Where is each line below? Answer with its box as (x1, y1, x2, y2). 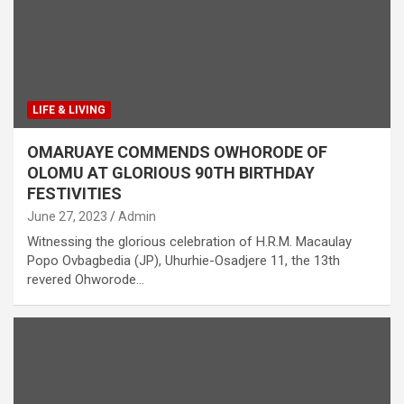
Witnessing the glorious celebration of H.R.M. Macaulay (27, 234, 352, 251)
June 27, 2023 (27, 209, 107, 225)
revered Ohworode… (27, 271, 144, 289)
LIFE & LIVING (32, 104, 106, 117)
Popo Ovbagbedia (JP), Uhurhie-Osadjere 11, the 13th (27, 252, 340, 270)
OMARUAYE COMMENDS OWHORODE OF (27, 142, 327, 162)
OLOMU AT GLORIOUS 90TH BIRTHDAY (27, 163, 315, 183)
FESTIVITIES (27, 184, 122, 204)
